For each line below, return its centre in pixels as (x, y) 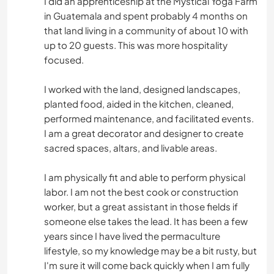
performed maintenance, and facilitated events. (149, 118)
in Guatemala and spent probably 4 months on (146, 15)
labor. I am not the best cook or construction (141, 191)
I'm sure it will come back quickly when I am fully (147, 265)
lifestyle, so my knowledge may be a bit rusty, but (150, 250)
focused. (64, 59)
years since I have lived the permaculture (132, 235)
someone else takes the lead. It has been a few (146, 221)
